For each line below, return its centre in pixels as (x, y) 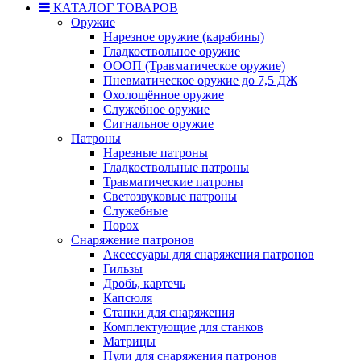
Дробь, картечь (144, 283)
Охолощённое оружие (164, 95)
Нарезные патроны (156, 153)
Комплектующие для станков (183, 327)
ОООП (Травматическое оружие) (194, 66)
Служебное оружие (156, 109)
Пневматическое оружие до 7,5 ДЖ (200, 80)
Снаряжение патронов (133, 240)
